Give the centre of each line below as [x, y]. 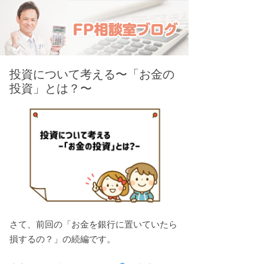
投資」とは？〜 [51, 89]
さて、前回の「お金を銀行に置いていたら [93, 224]
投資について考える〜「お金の [92, 75]
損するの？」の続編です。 [62, 239]
